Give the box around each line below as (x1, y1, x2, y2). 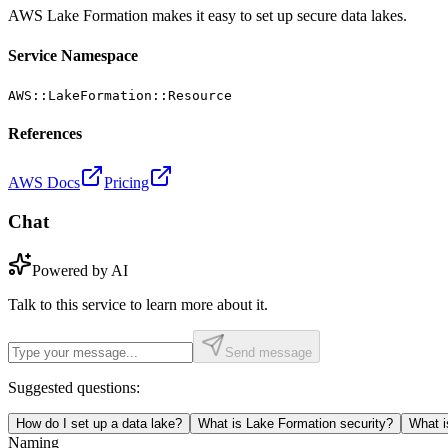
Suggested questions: (8, 378, 140, 396)
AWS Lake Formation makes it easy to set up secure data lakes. (8, 7, 407, 25)
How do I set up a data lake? (16, 415, 182, 431)
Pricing (104, 174, 149, 192)
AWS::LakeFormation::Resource (8, 87, 232, 103)
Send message (225, 344, 312, 360)
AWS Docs (8, 174, 80, 192)
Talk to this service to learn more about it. (8, 295, 268, 313)
